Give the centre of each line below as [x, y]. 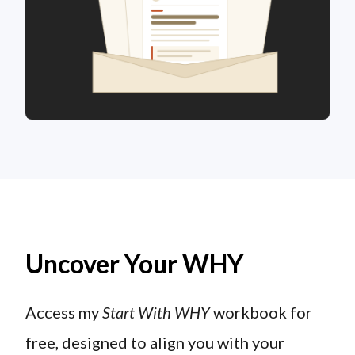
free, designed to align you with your [155, 343]
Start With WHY [157, 313]
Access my [64, 313]
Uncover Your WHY [135, 264]
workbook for [261, 313]
